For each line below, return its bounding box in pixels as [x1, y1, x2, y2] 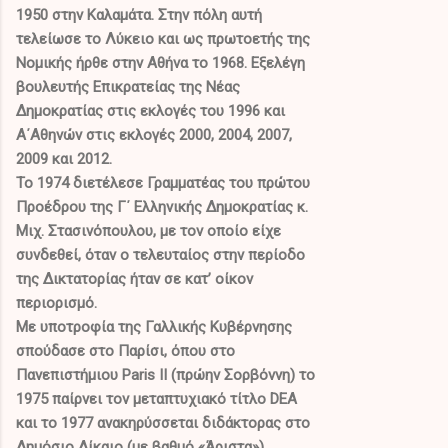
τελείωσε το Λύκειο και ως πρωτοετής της [16, 29, 310, 48]
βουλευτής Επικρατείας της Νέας [16, 77, 240, 96]
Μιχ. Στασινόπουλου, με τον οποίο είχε [16, 221, 281, 240]
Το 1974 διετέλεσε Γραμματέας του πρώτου [16, 173, 310, 192]
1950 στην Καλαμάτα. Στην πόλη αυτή [16, 5, 262, 24]
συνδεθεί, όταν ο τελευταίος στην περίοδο [16, 245, 305, 264]
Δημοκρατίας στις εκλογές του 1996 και [16, 101, 285, 120]
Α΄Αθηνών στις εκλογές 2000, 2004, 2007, [16, 125, 292, 144]
